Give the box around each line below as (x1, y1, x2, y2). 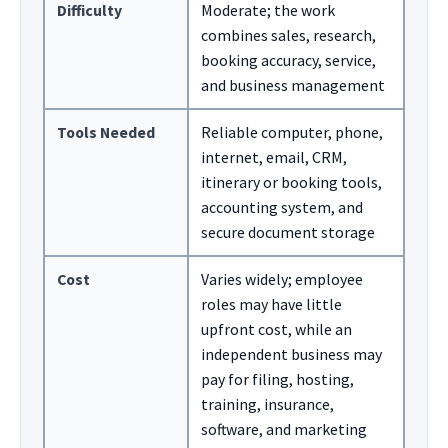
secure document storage (201, 221, 375, 242)
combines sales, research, (201, 24, 376, 45)
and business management (201, 74, 385, 95)
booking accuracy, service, (201, 49, 376, 70)
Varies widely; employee (201, 268, 363, 289)
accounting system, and (201, 196, 363, 217)
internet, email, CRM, (201, 146, 347, 167)
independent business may (201, 343, 382, 364)
